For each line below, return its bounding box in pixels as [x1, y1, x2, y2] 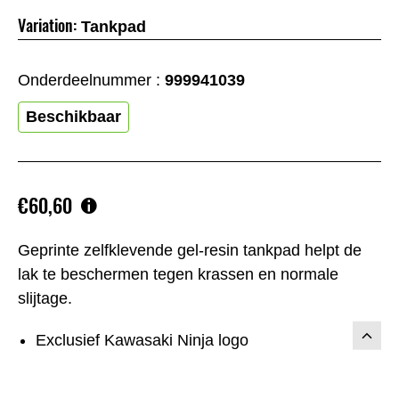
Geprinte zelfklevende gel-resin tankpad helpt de [18, 241, 362, 260]
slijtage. [18, 289, 72, 308]
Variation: [18, 13, 77, 37]
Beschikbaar [26, 107, 121, 126]
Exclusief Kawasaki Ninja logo [36, 331, 248, 350]
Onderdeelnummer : [18, 70, 165, 89]
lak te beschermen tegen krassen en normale [18, 265, 338, 284]
